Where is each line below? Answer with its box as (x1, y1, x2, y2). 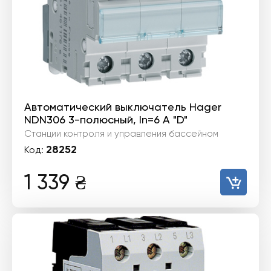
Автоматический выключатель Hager (24, 100, 221, 113)
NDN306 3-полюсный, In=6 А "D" (24, 113, 188, 126)
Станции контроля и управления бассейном (24, 128, 218, 139)
